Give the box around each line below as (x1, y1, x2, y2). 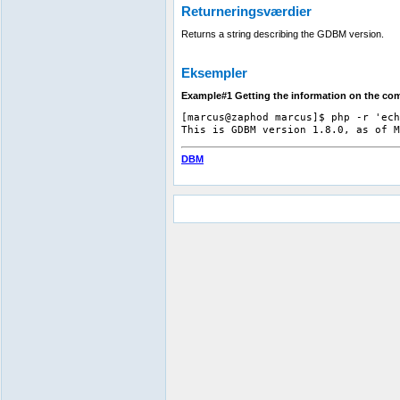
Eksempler (181, 65, 247, 80)
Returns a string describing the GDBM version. (181, 28, 384, 39)
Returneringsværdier (181, 4, 312, 19)
